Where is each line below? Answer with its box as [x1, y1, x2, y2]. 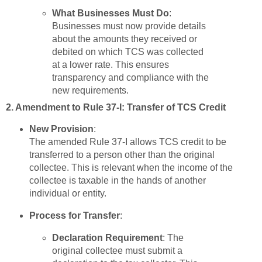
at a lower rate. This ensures [52, 60, 170, 70]
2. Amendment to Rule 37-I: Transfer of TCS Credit [6, 102, 226, 113]
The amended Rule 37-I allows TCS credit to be [29, 137, 226, 147]
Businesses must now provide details [52, 21, 206, 32]
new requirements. [52, 85, 129, 96]
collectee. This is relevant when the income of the [29, 163, 233, 173]
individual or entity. [29, 188, 106, 199]
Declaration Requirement [52, 232, 163, 243]
